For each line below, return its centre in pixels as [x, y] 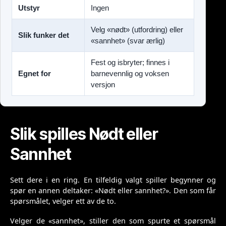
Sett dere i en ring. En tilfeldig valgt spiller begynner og [113, 180]
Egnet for [35, 74]
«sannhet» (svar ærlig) [128, 41]
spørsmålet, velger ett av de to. [63, 201]
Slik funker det [44, 35]
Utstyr [29, 8]
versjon [103, 85]
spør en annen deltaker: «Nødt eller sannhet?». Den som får [113, 191]
